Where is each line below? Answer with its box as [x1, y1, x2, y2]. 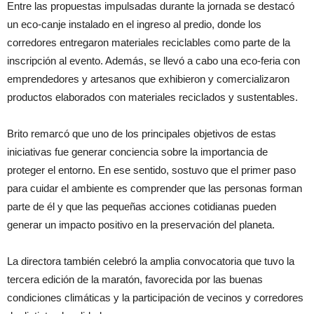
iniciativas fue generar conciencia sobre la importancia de [7, 146, 268, 158]
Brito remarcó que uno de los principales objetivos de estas [7, 128, 276, 140]
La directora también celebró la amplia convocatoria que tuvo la [7, 255, 294, 268]
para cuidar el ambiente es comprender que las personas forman [7, 182, 302, 195]
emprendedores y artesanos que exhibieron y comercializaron [7, 73, 289, 86]
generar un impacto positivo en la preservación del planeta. [7, 219, 275, 231]
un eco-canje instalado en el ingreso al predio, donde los [7, 18, 261, 31]
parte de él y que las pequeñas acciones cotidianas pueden [7, 200, 276, 213]
